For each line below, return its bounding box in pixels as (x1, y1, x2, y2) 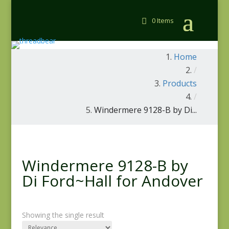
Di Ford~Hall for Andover (21, 170, 203, 191)
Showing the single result (21, 210, 104, 220)
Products (163, 78, 197, 89)
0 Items (152, 16, 174, 25)
